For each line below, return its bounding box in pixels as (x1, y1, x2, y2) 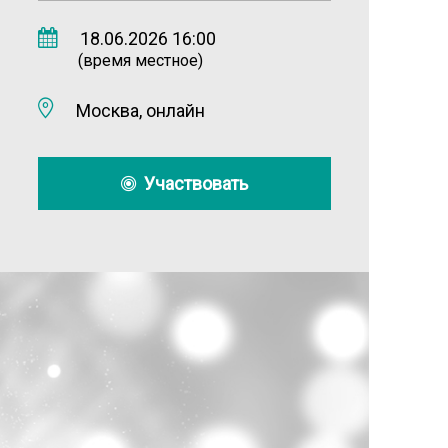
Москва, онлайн (68, 100, 205, 121)
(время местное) (78, 51, 203, 70)
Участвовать (136, 173, 248, 194)
